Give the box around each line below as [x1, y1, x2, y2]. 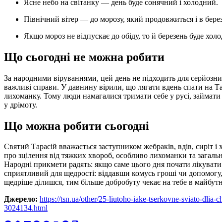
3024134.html [4, 204, 48, 213]
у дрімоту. [4, 100, 37, 109]
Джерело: [4, 195, 38, 204]
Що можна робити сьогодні [4, 119, 149, 132]
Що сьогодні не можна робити [4, 50, 165, 63]
